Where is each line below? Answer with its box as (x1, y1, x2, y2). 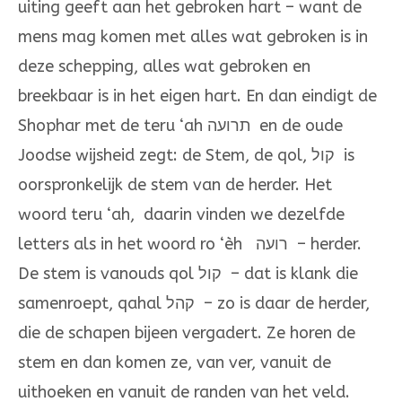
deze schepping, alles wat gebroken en (18, 57, 310, 77)
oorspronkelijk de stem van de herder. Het (18, 175, 332, 196)
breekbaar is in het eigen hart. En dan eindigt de (18, 86, 377, 107)
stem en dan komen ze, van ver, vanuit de (18, 353, 331, 373)
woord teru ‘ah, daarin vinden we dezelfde (18, 205, 345, 225)
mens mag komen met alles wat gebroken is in (18, 27, 368, 48)
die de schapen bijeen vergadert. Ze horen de (18, 323, 355, 344)
